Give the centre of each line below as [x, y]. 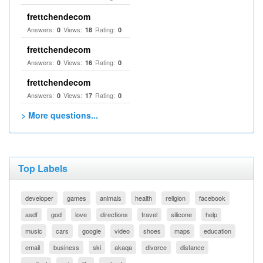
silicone [181, 214]
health [144, 198]
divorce [156, 247]
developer [39, 198]
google [92, 231]
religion [176, 198]
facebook [212, 198]
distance [192, 247]
